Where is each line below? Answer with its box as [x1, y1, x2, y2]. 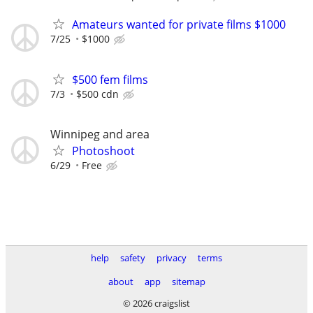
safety [120, 252, 145, 264]
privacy [156, 252, 187, 264]
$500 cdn [76, 87, 119, 101]
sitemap [171, 275, 205, 288]
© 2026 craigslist [123, 297, 190, 310]
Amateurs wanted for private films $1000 [72, 17, 286, 33]
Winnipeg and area [50, 126, 150, 142]
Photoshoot [72, 143, 135, 159]
